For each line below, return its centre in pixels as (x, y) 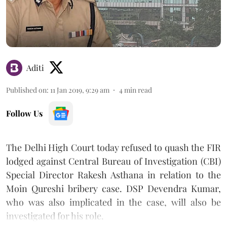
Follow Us (24, 113)
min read (138, 90)
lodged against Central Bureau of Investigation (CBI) (113, 161)
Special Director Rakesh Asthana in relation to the (113, 175)
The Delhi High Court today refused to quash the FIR (113, 147)
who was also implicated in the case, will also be (113, 202)
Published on (26, 90)
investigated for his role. (55, 216)
